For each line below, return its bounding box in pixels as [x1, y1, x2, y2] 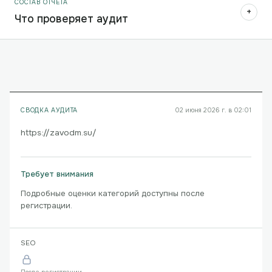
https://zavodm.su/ [21, 127, 97, 138]
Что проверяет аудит [15, 12, 128, 25]
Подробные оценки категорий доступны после [21, 188, 205, 199]
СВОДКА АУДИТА [21, 106, 78, 114]
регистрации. [21, 200, 72, 211]
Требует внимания [21, 169, 93, 179]
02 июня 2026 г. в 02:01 [175, 106, 251, 114]
